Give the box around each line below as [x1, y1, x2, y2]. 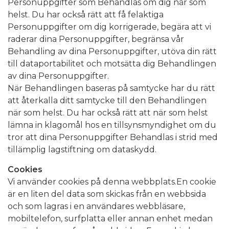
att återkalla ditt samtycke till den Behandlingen [8, 95, 207, 105]
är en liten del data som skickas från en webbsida [8, 189, 206, 199]
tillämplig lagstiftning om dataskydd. [8, 144, 156, 154]
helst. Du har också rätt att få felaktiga [8, 9, 164, 19]
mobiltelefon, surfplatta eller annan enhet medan [8, 213, 213, 223]
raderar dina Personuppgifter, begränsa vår [8, 34, 184, 44]
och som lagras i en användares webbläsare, [8, 201, 185, 211]
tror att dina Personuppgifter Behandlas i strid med [8, 132, 218, 142]
